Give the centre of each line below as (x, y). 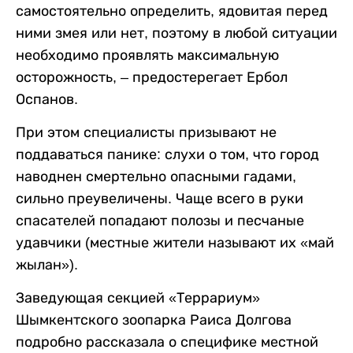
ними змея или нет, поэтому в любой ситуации (176, 33)
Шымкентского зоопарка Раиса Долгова (154, 320)
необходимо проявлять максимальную (147, 55)
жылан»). (47, 264)
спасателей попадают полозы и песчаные (160, 220)
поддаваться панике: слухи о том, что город (167, 154)
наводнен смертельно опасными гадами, (156, 176)
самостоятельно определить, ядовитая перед (172, 11)
